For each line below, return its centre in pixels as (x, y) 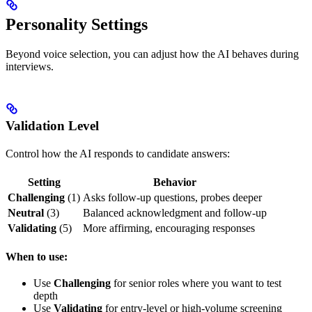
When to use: (37, 256)
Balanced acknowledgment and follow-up (175, 212)
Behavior (175, 182)
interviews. (30, 66)
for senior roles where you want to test (196, 283)
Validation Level (52, 125)
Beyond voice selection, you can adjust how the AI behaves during (152, 54)
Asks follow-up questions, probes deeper (172, 197)
